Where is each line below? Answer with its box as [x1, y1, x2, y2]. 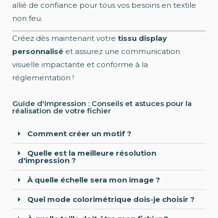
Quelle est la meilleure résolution [25, 148, 156, 158]
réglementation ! [12, 73, 74, 83]
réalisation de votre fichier [12, 106, 111, 116]
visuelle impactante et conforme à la [12, 60, 148, 70]
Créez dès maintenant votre [12, 34, 118, 43]
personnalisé [12, 47, 65, 56]
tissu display [118, 34, 167, 43]
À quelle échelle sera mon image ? [25, 175, 160, 185]
